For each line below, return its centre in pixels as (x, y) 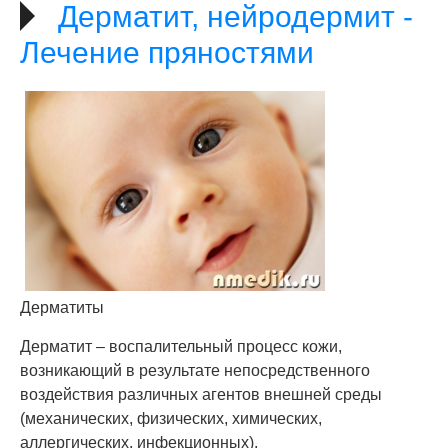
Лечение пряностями (167, 52)
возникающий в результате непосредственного (195, 370)
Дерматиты (62, 307)
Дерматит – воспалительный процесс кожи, (181, 346)
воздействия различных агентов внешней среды (201, 394)
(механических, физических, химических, (171, 418)
